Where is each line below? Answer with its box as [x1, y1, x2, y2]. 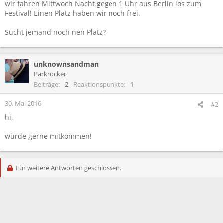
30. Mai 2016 [5, 98, 41, 108]
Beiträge [34, 79, 58, 89]
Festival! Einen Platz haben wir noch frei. [5, 8, 140, 18]
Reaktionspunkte [73, 79, 124, 89]
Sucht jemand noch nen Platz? [5, 27, 106, 37]
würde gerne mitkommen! [5, 131, 92, 141]
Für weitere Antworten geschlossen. [14, 163, 121, 172]
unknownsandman [34, 59, 99, 69]
